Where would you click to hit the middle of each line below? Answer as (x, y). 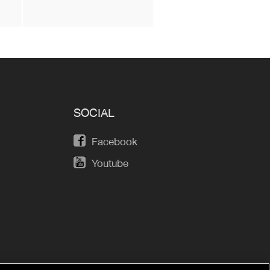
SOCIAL (94, 113)
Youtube (110, 163)
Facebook (114, 141)
